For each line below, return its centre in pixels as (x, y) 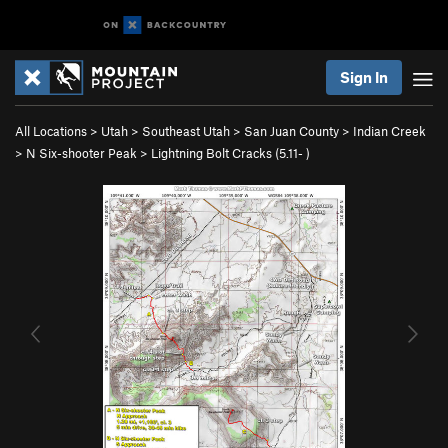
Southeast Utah (186, 131)
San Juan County (291, 131)
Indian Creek (389, 131)
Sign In (364, 77)
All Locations (51, 131)
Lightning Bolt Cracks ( (215, 153)
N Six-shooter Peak (81, 153)
